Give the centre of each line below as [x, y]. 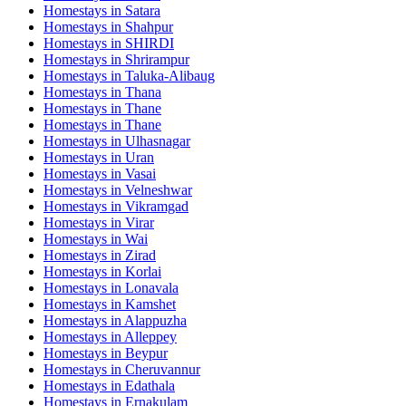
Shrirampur [157, 59]
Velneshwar [159, 189]
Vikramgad [157, 206]
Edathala [150, 385]
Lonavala [152, 287]
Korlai [143, 271]
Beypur [146, 353]
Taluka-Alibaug [170, 75]
